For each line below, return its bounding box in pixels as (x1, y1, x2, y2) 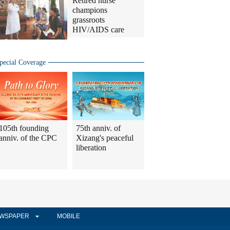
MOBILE (56, 213, 80, 220)
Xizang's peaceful (76, 133, 133, 143)
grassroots (72, 15, 105, 25)
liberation (76, 143, 106, 152)
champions (72, 6, 107, 15)
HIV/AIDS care (72, 25, 124, 34)
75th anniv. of (76, 124, 121, 133)
